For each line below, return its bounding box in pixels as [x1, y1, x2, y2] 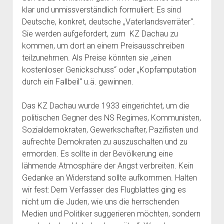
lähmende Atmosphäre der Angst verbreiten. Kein [21, 161, 193, 170]
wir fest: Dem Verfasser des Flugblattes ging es [21, 185, 186, 194]
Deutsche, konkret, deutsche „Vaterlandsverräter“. [21, 17, 195, 26]
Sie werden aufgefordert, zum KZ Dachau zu [21, 29, 178, 38]
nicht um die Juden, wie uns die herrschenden [21, 197, 179, 206]
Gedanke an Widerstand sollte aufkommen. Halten [21, 173, 197, 182]
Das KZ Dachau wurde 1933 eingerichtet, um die [21, 101, 189, 110]
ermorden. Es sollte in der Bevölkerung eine [21, 149, 173, 158]
